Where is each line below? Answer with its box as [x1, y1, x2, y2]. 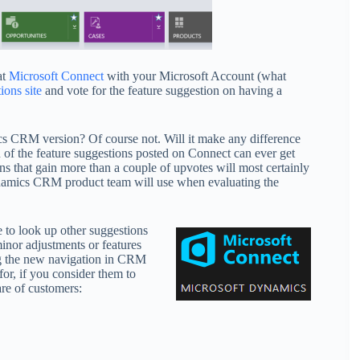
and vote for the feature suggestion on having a [42, 84, 282, 97]
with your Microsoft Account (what [104, 69, 286, 83]
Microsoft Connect [9, 69, 104, 83]
